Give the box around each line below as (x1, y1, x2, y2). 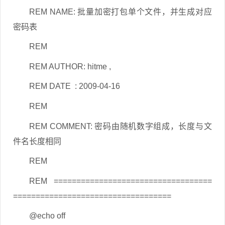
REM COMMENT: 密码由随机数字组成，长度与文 (29, 122, 212, 131)
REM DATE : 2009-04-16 (29, 82, 120, 91)
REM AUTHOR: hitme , (29, 62, 111, 71)
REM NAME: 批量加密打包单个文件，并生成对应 (29, 7, 212, 16)
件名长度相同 (13, 137, 61, 146)
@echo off (29, 211, 65, 220)
